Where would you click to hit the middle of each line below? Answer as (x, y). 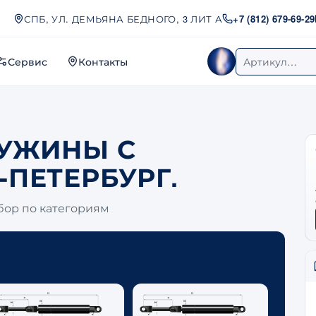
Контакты (103, 61)
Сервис (27, 61)
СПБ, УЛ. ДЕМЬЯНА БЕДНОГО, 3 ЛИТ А (123, 18)
